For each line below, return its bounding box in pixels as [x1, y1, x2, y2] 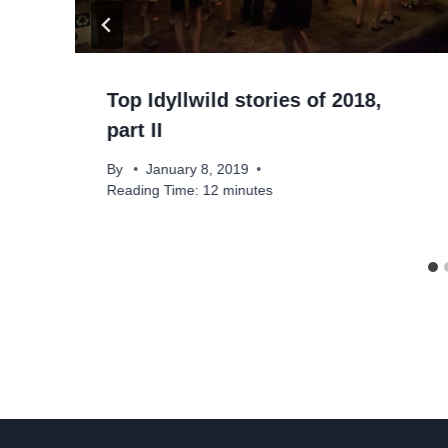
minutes [223, 182, 273, 198]
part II [107, 119, 163, 142]
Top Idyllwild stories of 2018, [107, 89, 382, 112]
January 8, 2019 [146, 161, 250, 177]
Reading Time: [107, 182, 199, 198]
